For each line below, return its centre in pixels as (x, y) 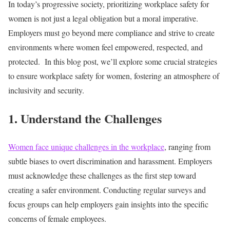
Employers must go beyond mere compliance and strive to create (111, 32)
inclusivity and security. (46, 90)
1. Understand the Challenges (85, 118)
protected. (25, 61)
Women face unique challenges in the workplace (86, 146)
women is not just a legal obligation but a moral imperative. (103, 18)
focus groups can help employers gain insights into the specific (108, 204)
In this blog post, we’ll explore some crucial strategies (131, 61)
